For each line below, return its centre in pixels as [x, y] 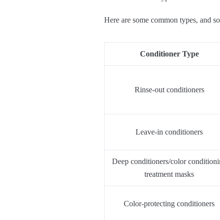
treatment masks [169, 174]
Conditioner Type [169, 54]
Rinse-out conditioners [169, 90]
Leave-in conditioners [169, 132]
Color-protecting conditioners [169, 204]
